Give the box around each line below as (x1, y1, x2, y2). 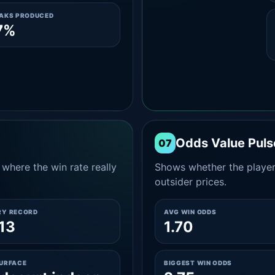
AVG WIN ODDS (163, 208, 217, 215)
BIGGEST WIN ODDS (163, 259, 233, 266)
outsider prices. (154, 176, 227, 188)
